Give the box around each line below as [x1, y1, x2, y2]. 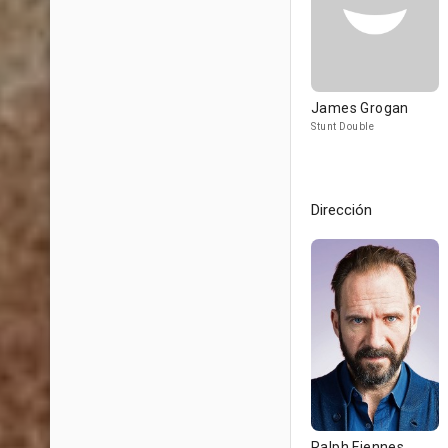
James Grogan [311, 100, 409, 116]
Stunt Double [311, 121, 374, 132]
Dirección [311, 201, 372, 219]
